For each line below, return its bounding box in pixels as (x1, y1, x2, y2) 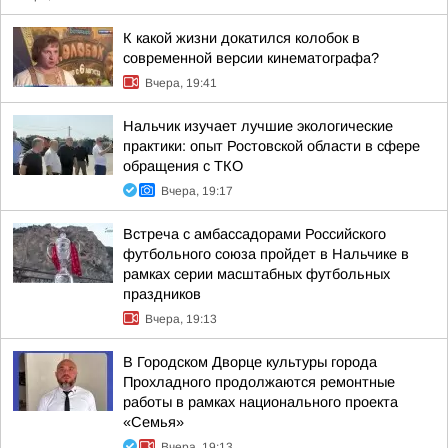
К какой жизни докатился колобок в (123, 30, 360, 46)
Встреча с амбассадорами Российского (123, 226, 386, 242)
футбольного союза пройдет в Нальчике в (123, 246, 409, 262)
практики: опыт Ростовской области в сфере (123, 138, 420, 154)
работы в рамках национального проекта (123, 394, 398, 410)
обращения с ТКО (123, 158, 243, 174)
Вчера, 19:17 (161, 184, 233, 198)
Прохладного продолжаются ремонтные (123, 374, 395, 390)
